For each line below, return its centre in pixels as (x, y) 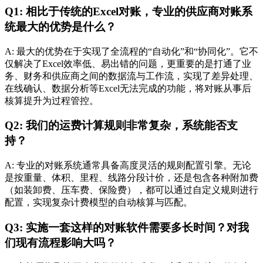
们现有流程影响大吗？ (60, 242)
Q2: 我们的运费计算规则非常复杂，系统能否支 (121, 126)
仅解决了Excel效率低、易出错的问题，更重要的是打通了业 (128, 63)
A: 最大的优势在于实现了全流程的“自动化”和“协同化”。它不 (131, 51)
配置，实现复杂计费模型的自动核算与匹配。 (99, 202)
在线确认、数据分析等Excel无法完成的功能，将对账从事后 (128, 88)
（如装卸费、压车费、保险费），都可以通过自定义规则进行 (131, 190)
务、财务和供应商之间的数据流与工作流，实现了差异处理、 (131, 76)
